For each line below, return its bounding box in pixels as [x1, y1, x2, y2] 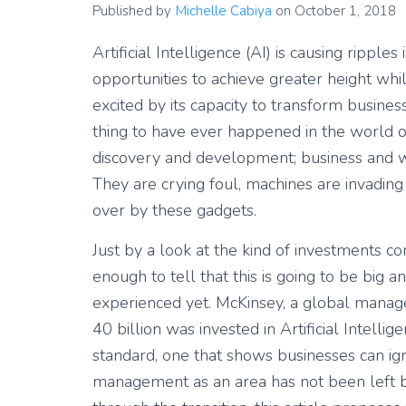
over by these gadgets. [92, 199, 256, 221]
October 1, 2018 [295, 2, 396, 20]
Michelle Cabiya [175, 2, 272, 20]
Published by [92, 2, 175, 20]
